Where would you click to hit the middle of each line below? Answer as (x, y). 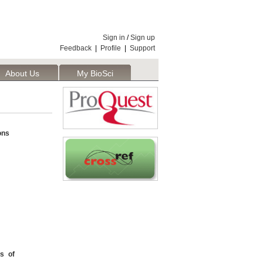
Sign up (143, 38)
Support (142, 48)
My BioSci (95, 73)
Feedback (76, 48)
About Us (22, 73)
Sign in (114, 38)
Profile (111, 48)
